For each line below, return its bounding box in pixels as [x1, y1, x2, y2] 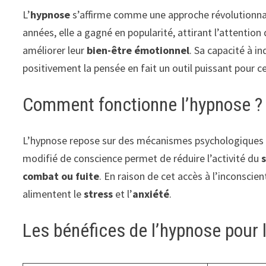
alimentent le [23, 186, 84, 201]
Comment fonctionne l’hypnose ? [23, 93, 263, 116]
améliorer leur [23, 43, 87, 58]
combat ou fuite [23, 169, 100, 183]
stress [84, 186, 113, 201]
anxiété [132, 186, 170, 201]
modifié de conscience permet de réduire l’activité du [23, 151, 262, 165]
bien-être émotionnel [87, 43, 190, 58]
